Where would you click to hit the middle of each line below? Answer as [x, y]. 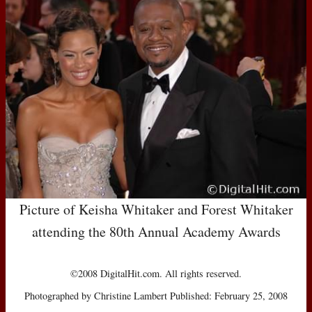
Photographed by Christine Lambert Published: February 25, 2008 [156, 295]
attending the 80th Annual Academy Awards [156, 231]
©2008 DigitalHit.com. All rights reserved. [156, 273]
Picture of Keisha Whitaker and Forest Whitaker [156, 209]
